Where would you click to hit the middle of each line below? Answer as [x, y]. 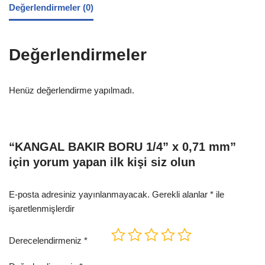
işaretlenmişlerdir [42, 209]
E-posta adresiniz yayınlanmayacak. [79, 194]
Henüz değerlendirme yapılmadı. [72, 90]
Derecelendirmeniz [46, 240]
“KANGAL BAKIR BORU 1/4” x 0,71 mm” [122, 147]
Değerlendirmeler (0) [51, 7]
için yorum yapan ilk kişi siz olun [102, 162]
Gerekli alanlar [181, 194]
